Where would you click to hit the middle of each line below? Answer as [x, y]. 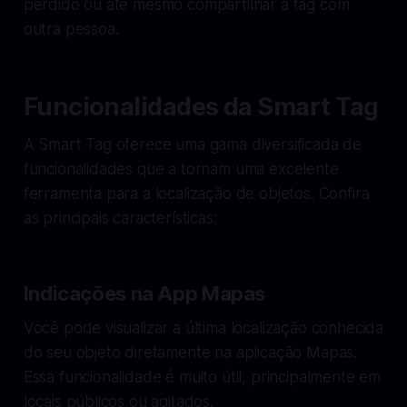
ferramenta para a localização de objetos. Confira [196, 193]
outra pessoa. [71, 29]
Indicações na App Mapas [144, 293]
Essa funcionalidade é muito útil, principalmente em [202, 377]
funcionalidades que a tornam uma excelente [181, 169]
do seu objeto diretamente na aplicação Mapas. [190, 352]
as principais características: [120, 218]
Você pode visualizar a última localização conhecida [203, 328]
